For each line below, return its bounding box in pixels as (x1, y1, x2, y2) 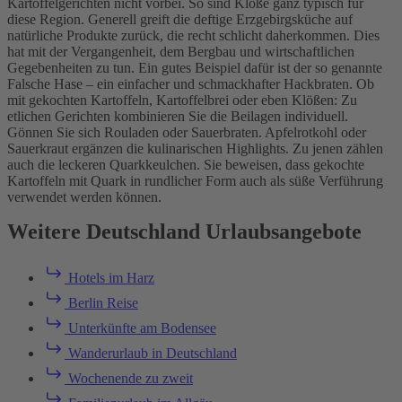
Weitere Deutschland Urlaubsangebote (7, 219, 362, 243)
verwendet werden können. (7, 188, 162, 205)
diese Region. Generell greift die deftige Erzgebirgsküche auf (7, 11, 353, 27)
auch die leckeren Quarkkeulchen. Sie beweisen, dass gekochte (7, 156, 364, 172)
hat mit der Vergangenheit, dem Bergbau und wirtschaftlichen (7, 43, 354, 59)
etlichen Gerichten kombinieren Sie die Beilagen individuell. (7, 108, 348, 124)
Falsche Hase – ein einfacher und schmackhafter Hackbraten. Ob (7, 75, 374, 92)
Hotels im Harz (65, 270, 154, 286)
